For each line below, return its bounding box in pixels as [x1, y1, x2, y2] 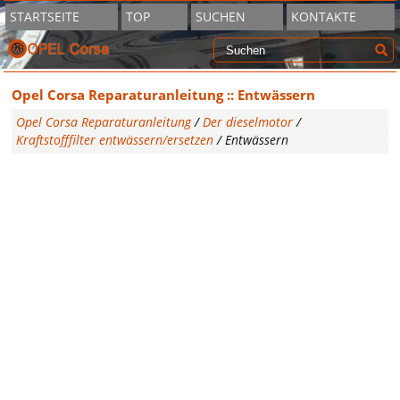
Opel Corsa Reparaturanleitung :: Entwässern [12, 85, 316, 104]
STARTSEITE [10, 8, 80, 25]
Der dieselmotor [203, 112, 294, 130]
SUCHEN [196, 8, 246, 25]
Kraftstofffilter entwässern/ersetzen [16, 130, 214, 148]
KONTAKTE [291, 8, 357, 25]
